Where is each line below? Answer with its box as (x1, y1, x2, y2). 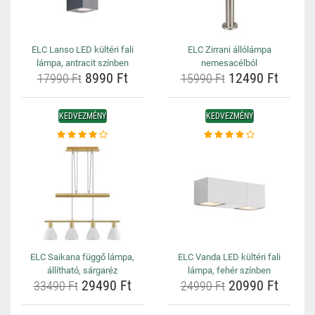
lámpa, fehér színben (188, 265, 271, 276)
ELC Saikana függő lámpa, (30, 252, 134, 262)
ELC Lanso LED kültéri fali (31, 44, 134, 55)
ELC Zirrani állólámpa (187, 44, 271, 55)
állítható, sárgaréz (47, 265, 117, 276)
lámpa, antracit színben (36, 58, 129, 68)
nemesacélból (201, 58, 257, 68)
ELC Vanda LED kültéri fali (178, 252, 281, 262)
